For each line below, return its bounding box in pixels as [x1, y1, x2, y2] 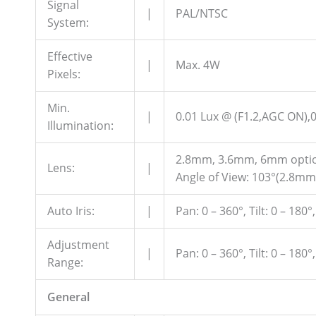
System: [47, 14, 89, 30]
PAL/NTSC [176, 5, 228, 21]
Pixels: [47, 66, 80, 82]
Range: [47, 254, 83, 270]
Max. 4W [176, 56, 220, 73]
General [47, 288, 90, 305]
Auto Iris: [47, 202, 95, 219]
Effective [47, 48, 92, 64]
